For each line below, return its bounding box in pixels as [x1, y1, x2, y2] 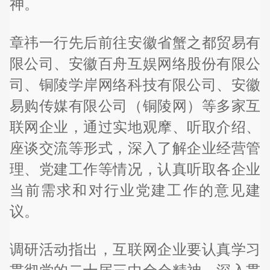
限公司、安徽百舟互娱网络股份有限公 [9, 55, 261, 72]
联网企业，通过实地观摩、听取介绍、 [9, 118, 261, 135]
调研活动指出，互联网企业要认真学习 [9, 241, 261, 258]
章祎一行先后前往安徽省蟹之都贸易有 [9, 34, 261, 51]
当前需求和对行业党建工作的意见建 [9, 181, 261, 198]
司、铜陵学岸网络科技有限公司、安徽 [9, 76, 261, 93]
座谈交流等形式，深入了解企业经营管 [9, 139, 261, 156]
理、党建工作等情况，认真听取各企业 [9, 160, 261, 177]
